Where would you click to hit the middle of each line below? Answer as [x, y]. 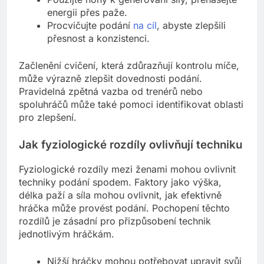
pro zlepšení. [48, 118]
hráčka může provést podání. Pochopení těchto [124, 208]
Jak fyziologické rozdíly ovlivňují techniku [131, 145]
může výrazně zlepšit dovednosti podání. [110, 79]
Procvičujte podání [90, 26]
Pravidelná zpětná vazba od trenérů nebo [111, 92]
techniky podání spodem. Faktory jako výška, [120, 182]
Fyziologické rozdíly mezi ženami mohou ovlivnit [127, 169]
